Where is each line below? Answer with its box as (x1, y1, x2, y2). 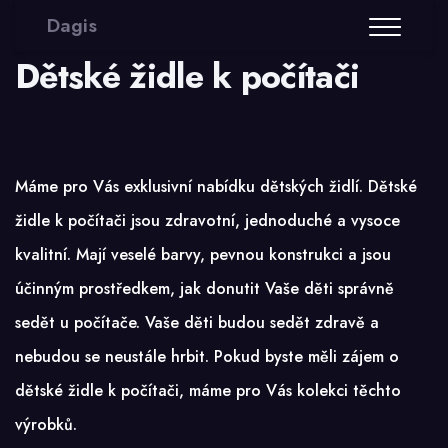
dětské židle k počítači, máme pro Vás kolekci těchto (15, 378, 401, 402)
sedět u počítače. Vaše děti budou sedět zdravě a (15, 310, 379, 334)
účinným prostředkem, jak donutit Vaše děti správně (15, 276, 394, 300)
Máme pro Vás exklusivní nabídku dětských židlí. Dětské (15, 174, 417, 198)
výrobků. (15, 412, 77, 436)
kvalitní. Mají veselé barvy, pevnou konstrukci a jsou (15, 242, 391, 266)
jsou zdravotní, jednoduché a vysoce (126, 208, 400, 232)
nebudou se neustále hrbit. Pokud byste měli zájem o (15, 344, 399, 368)
